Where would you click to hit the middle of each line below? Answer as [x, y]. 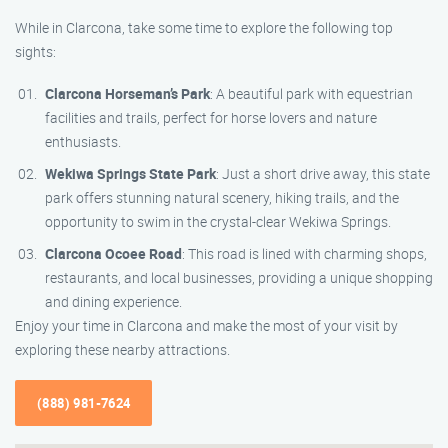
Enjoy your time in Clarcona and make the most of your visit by [206, 325]
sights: [35, 51]
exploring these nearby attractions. [122, 349]
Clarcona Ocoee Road [113, 253]
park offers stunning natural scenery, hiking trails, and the [222, 197]
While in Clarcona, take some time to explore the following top [204, 27]
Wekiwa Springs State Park [130, 173]
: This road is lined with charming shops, [304, 253]
